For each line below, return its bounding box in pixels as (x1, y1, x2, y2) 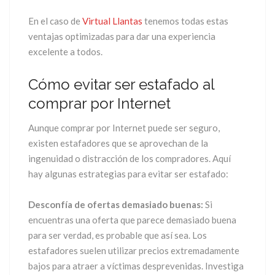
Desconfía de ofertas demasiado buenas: (28, 198, 203, 210)
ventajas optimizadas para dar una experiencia (28, 30, 215, 42)
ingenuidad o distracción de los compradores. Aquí (28, 152, 231, 164)
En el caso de (28, 15, 82, 26)
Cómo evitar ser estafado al (28, 75, 214, 93)
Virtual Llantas (82, 15, 142, 26)
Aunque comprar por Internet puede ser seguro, (28, 122, 220, 133)
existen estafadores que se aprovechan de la (28, 137, 208, 149)
